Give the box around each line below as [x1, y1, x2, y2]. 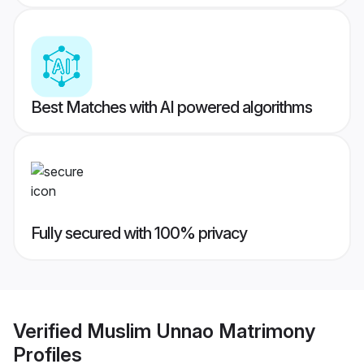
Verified [13, 318, 87, 343]
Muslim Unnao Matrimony [87, 318, 315, 343]
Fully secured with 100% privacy [31, 223, 247, 244]
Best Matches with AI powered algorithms [31, 97, 312, 118]
